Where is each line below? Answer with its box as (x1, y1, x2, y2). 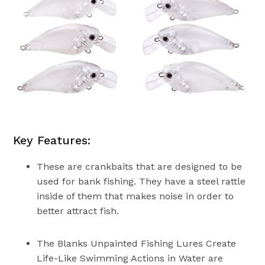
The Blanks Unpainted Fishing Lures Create (37, 238, 237, 250)
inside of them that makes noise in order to (37, 190, 234, 202)
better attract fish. (37, 205, 119, 217)
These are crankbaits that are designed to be (37, 161, 243, 173)
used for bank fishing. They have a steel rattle (37, 176, 246, 188)
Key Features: (13, 133, 91, 148)
